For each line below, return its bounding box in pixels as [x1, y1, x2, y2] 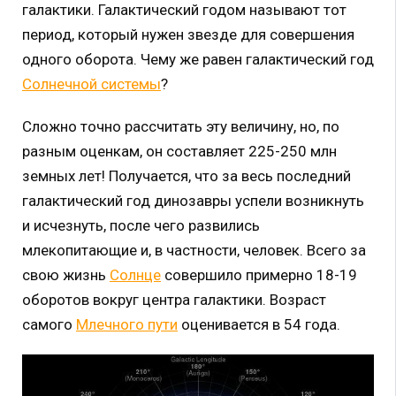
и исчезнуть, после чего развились [22, 216, 260, 234]
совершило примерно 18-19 [161, 265, 357, 284]
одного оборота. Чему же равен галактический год [22, 49, 374, 68]
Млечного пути [76, 315, 178, 333]
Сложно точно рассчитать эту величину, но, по [22, 117, 339, 135]
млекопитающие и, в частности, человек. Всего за [22, 240, 366, 259]
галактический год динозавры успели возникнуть [22, 191, 364, 209]
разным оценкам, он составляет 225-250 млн [22, 141, 337, 160]
